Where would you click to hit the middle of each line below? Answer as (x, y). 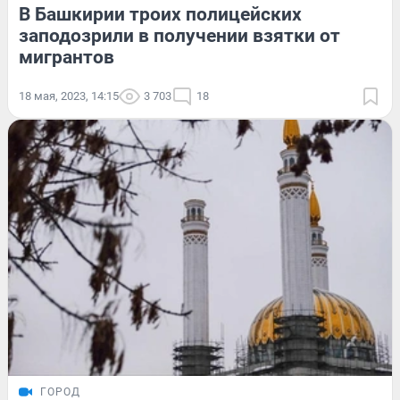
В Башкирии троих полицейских (160, 15)
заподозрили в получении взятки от (179, 36)
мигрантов (67, 58)
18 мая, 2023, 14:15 (69, 96)
